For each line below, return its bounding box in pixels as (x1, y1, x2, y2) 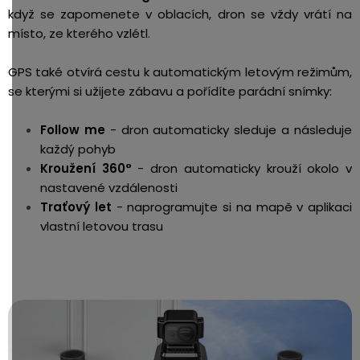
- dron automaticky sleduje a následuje (104, 121, 353, 138)
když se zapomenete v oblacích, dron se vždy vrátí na (8, 5, 352, 22)
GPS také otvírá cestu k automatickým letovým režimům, (8, 63, 352, 80)
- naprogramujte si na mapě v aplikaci (111, 198, 352, 215)
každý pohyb (40, 140, 116, 157)
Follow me (40, 121, 105, 138)
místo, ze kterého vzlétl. (8, 24, 150, 42)
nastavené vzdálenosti (40, 178, 178, 196)
